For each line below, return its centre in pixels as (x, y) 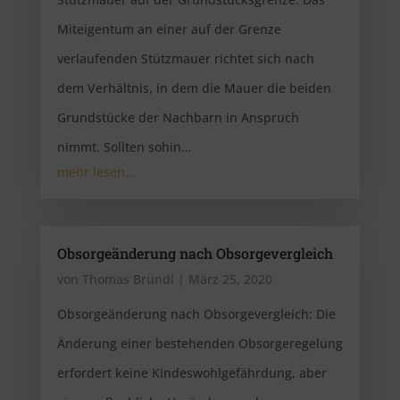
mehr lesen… (96, 172)
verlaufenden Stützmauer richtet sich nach (185, 58)
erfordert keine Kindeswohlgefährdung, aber (192, 373)
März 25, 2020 (230, 279)
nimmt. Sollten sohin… (124, 147)
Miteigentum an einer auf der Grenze (169, 29)
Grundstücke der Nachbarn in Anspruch (178, 117)
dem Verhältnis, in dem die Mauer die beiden (194, 88)
